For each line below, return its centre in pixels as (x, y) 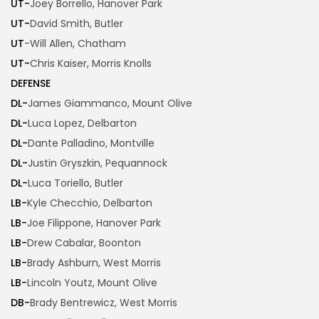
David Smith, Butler (77, 24)
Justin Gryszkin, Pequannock (98, 163)
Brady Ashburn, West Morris (94, 263)
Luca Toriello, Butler (75, 183)
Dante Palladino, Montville (91, 143)
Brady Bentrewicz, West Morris (104, 303)
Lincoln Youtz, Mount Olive (92, 283)
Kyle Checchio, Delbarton (90, 203)
